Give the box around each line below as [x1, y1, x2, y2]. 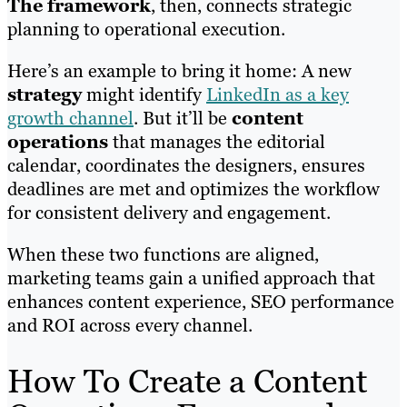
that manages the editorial [108, 129, 325, 154]
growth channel [7, 105, 134, 130]
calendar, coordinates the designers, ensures [7, 153, 365, 177]
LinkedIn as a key [206, 82, 349, 106]
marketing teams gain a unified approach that [7, 265, 375, 290]
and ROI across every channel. [7, 313, 253, 337]
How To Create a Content [7, 359, 367, 402]
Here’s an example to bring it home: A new [7, 58, 352, 83]
